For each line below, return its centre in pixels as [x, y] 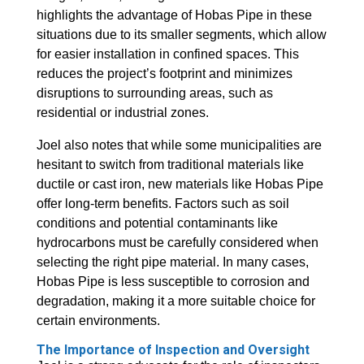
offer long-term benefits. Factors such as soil [162, 204]
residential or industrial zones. [122, 113]
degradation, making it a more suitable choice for [175, 301]
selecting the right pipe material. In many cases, [172, 262]
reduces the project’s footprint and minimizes [164, 74]
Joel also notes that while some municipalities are [179, 145]
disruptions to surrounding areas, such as [154, 93]
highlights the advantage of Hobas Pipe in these [174, 15]
